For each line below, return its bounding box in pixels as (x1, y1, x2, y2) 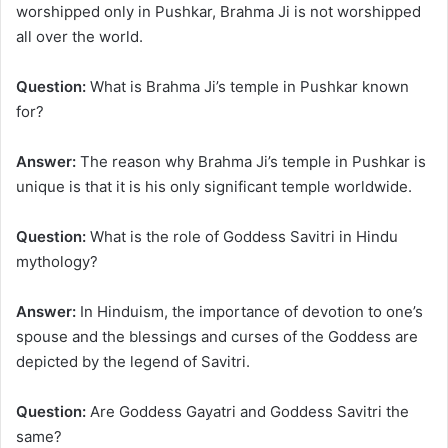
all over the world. (16, 27, 143, 47)
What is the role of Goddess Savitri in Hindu (86, 227, 398, 247)
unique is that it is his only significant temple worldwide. (16, 177, 412, 197)
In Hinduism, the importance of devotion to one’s (76, 302, 423, 322)
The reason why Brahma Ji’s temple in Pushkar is (76, 152, 426, 172)
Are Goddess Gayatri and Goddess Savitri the (86, 402, 409, 422)
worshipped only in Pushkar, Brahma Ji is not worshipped (16, 2, 421, 22)
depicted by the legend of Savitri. (16, 352, 250, 372)
